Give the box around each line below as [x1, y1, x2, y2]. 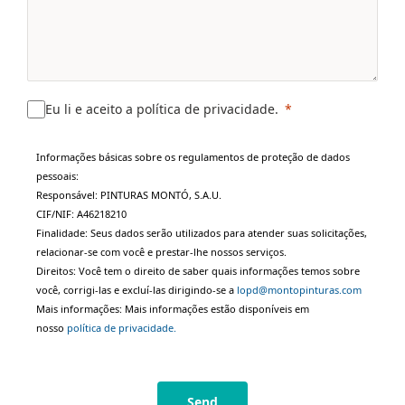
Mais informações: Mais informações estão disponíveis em [36, 302, 309, 316]
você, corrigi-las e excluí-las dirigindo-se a [36, 283, 237, 297]
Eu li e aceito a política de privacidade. [45, 100, 278, 118]
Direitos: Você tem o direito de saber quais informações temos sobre [36, 264, 360, 278]
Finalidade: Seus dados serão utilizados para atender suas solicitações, [36, 226, 367, 240]
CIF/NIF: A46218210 [36, 207, 127, 221]
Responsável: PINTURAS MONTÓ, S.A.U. [36, 188, 221, 202]
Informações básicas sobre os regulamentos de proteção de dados [36, 150, 350, 165]
